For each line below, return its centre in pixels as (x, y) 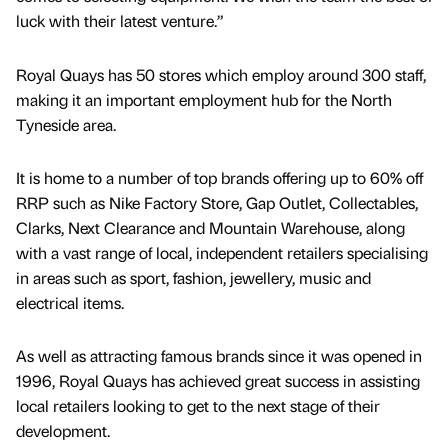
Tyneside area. (66, 124)
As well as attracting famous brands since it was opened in (219, 355)
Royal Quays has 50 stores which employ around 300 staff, (221, 74)
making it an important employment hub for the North (204, 99)
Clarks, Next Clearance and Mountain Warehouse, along (210, 227)
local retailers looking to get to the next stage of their (198, 405)
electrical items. (70, 302)
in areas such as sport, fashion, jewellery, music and (193, 277)
